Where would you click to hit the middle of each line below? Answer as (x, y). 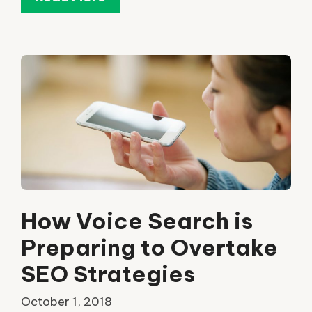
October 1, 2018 (67, 301)
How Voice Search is (137, 221)
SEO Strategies (108, 274)
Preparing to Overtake (149, 248)
